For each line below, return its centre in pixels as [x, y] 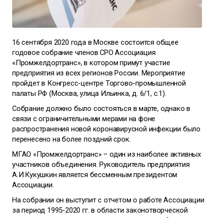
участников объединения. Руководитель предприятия [101, 164]
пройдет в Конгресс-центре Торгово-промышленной [99, 83]
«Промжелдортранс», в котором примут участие [91, 63]
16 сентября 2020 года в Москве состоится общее [95, 42]
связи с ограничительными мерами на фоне [84, 119]
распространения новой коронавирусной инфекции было [106, 129]
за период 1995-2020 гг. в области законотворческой [100, 210]
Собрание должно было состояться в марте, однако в [101, 109]
